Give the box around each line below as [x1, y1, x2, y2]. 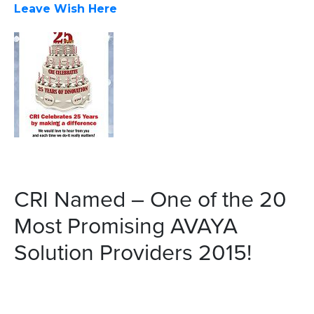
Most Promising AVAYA [14, 208, 238, 240]
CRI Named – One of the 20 [14, 182, 287, 214]
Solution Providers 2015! [14, 235, 252, 267]
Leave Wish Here [14, 1, 117, 15]
